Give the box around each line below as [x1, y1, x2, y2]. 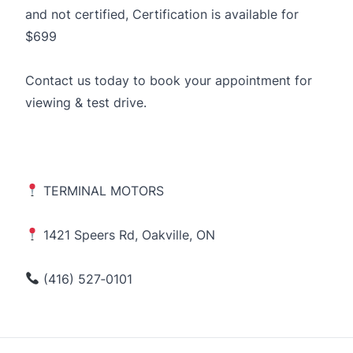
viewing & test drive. [25, 94, 147, 110]
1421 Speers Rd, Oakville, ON [39, 226, 216, 243]
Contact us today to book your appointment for [25, 72, 312, 88]
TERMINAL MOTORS [39, 182, 165, 199]
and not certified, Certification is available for [25, 6, 299, 22]
